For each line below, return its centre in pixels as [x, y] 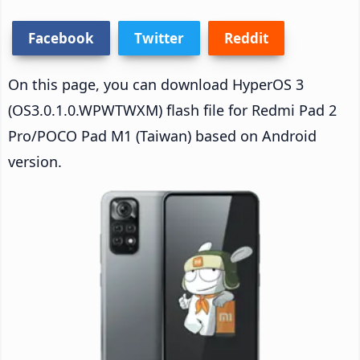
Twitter [159, 38]
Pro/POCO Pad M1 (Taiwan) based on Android [162, 135]
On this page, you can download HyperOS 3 [156, 84]
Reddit [246, 38]
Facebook [61, 38]
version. [35, 161]
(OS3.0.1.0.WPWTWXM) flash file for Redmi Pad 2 [172, 110]
